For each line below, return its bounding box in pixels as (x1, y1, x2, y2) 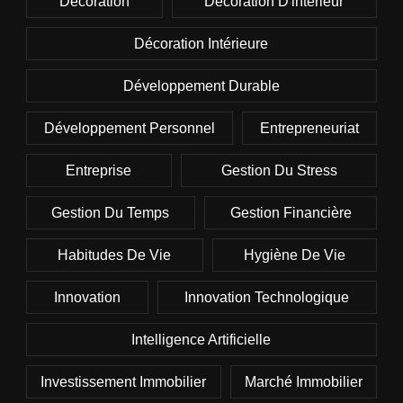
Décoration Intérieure (134, 36, 269, 52)
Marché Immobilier (244, 374, 363, 390)
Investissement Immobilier (40, 374, 207, 390)
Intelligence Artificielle (131, 332, 272, 348)
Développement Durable (122, 78, 280, 94)
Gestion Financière (229, 205, 352, 221)
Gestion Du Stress (220, 163, 337, 179)
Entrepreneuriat (260, 121, 360, 137)
